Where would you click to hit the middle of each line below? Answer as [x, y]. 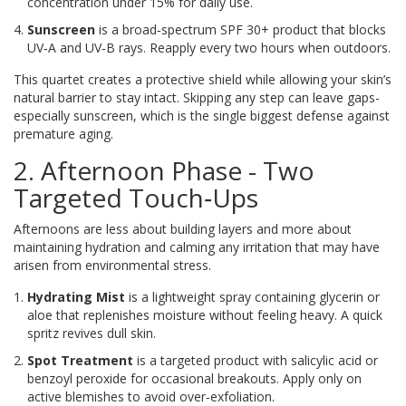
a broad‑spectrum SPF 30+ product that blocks [249, 30]
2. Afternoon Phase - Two [164, 171]
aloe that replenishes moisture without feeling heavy [181, 315]
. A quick [358, 315]
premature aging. [63, 134]
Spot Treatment [80, 361]
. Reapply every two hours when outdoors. [267, 48]
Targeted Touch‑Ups [136, 198]
